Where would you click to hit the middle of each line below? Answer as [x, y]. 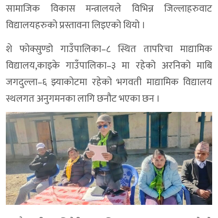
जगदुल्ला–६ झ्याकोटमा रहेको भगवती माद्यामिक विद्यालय [109, 82]
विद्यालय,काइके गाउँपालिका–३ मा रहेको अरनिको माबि [109, 66]
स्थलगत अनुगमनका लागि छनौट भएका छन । [83, 99]
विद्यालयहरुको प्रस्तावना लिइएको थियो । [76, 26]
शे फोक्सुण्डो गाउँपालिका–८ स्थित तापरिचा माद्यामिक [109, 49]
